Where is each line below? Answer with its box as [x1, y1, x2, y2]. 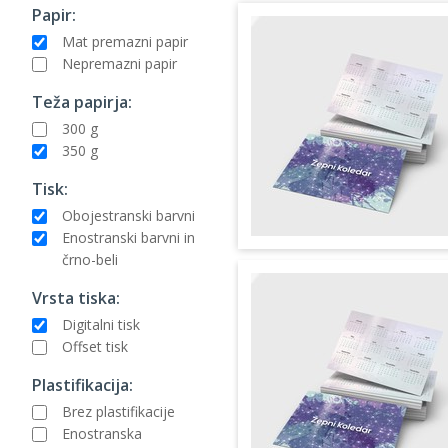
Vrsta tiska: [32, 286, 120, 309]
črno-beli [62, 249, 118, 269]
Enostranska [62, 423, 142, 443]
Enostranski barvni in [62, 227, 195, 247]
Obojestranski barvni [62, 205, 195, 225]
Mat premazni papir [62, 31, 188, 51]
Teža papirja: [32, 90, 132, 113]
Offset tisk [62, 336, 128, 356]
